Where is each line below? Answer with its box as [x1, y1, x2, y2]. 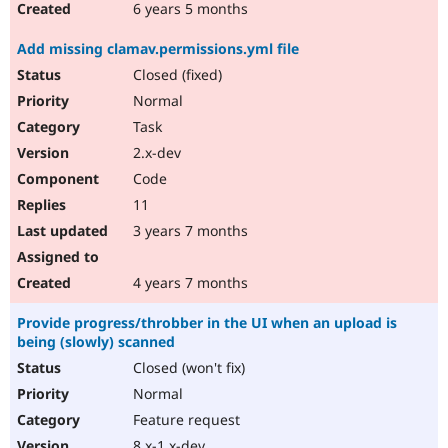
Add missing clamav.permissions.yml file [17, 39, 299, 59]
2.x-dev [129, 143, 181, 163]
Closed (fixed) [129, 65, 222, 85]
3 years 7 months [129, 221, 248, 241]
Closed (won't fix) [129, 358, 245, 378]
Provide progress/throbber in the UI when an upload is [17, 313, 397, 333]
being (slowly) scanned [17, 332, 175, 352]
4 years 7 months [129, 273, 248, 293]
